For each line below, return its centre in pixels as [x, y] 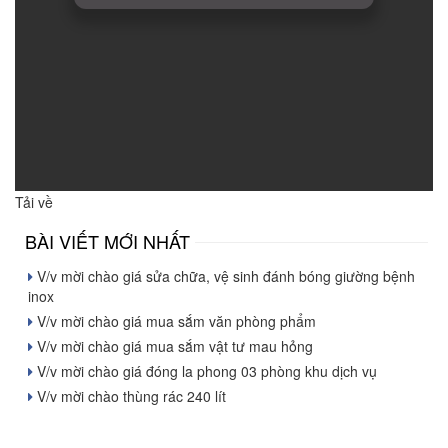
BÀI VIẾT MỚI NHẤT [107, 240]
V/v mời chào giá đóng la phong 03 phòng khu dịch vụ [205, 370]
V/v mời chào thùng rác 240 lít [129, 395]
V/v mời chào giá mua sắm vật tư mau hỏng [173, 345]
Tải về [34, 201]
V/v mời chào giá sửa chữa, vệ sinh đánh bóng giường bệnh [224, 275]
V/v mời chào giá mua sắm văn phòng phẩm [174, 320]
